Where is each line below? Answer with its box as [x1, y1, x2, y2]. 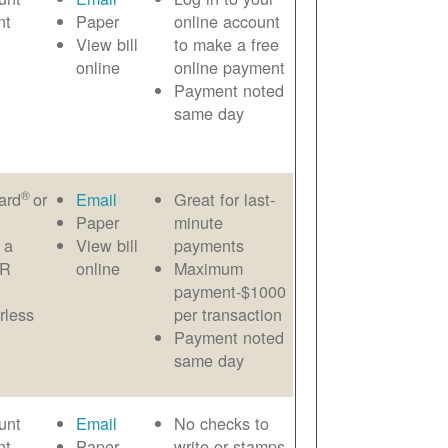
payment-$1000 [174, 279, 287, 304]
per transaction [174, 302, 283, 327]
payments [174, 233, 245, 258]
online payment [174, 55, 286, 80]
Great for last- [174, 187, 276, 212]
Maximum [174, 256, 244, 281]
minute [174, 210, 224, 235]
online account [174, 9, 281, 34]
